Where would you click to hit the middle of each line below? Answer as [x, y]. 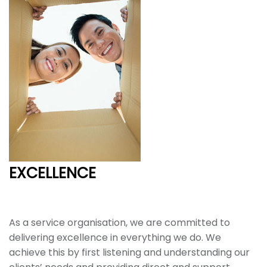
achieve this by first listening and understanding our [129, 252]
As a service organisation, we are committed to [119, 223]
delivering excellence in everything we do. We [115, 237]
